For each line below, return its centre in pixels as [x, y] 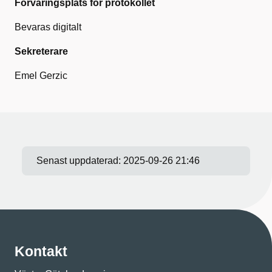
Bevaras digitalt [48, 27]
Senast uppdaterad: [80, 161]
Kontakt [41, 251]
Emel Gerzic [41, 76]
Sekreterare [41, 51]
